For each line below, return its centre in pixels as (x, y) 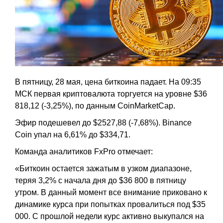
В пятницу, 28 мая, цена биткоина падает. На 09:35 (108, 82)
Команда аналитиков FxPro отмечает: (84, 152)
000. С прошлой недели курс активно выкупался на (110, 216)
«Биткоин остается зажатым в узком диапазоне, (103, 168)
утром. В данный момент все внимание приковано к (111, 192)
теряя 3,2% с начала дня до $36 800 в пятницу (101, 180)
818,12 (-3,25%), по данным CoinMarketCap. (95, 106)
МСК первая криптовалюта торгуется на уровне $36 (111, 94)
